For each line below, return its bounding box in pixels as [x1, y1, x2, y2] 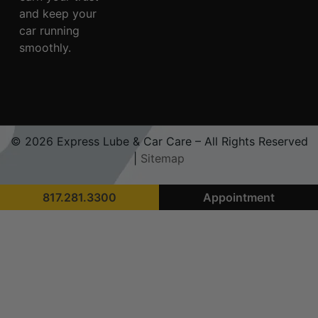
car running [18, 23, 79, 38]
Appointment [202, 190, 275, 204]
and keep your [18, 6, 97, 21]
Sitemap [141, 151, 185, 166]
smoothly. [18, 40, 71, 55]
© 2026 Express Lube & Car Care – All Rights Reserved [10, 134, 308, 149]
